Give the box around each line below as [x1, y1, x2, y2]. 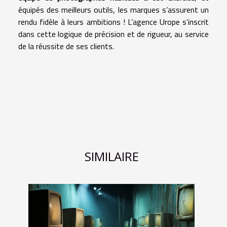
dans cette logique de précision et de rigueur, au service [18, 28, 209, 41]
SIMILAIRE [84, 148, 139, 165]
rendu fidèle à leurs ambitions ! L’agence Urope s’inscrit [18, 16, 209, 28]
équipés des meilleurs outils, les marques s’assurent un [18, 4, 209, 16]
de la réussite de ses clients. [18, 40, 114, 53]
